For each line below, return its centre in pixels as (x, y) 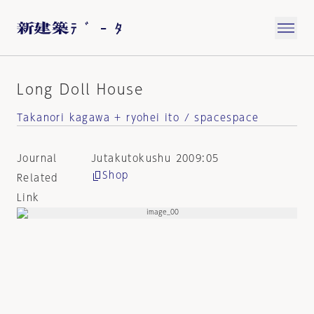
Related (37, 178)
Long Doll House (80, 89)
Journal (37, 158)
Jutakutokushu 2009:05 (155, 158)
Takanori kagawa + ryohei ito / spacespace (138, 118)
